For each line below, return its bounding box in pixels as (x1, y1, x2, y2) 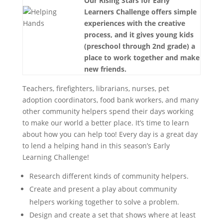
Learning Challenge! (22, 152, 89, 162)
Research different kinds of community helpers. (29, 171, 189, 181)
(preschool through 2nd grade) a (84, 41, 195, 51)
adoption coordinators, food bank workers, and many (22, 95, 199, 105)
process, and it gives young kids (84, 30, 194, 39)
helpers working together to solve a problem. (29, 197, 179, 207)
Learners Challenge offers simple (84, 7, 197, 16)
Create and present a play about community (29, 184, 177, 194)
